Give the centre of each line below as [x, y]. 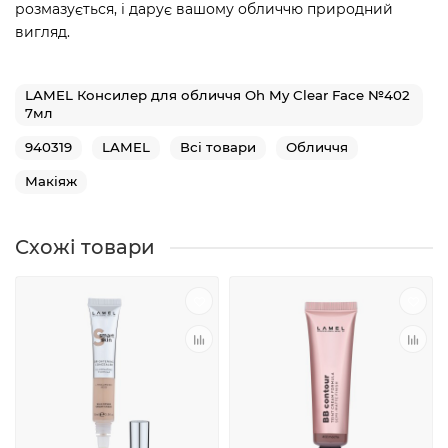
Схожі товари [85, 247]
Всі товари [218, 147]
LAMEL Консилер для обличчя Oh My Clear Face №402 [217, 95]
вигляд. [42, 32]
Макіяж [51, 181]
